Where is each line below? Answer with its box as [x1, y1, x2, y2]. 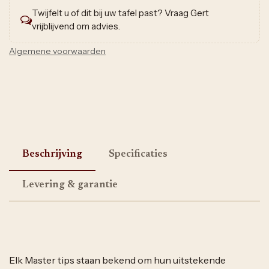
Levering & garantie [22, 180, 118, 190]
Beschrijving [22, 150, 82, 160]
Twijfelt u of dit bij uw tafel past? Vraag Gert [32, 7, 209, 19]
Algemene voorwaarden [9, 46, 106, 57]
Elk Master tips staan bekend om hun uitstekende [9, 254, 226, 267]
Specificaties [109, 150, 168, 160]
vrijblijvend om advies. [32, 20, 120, 32]
